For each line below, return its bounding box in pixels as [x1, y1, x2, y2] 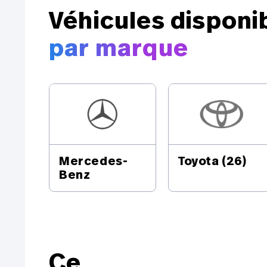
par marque [49, 32, 188, 64]
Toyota [178, 153, 219, 169]
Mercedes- [59, 153, 128, 169]
